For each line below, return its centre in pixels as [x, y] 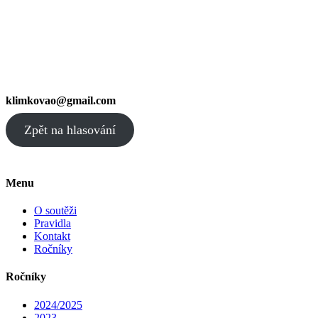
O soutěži [55, 211]
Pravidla [53, 224]
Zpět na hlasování [70, 130]
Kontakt [52, 236]
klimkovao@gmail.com [61, 101]
